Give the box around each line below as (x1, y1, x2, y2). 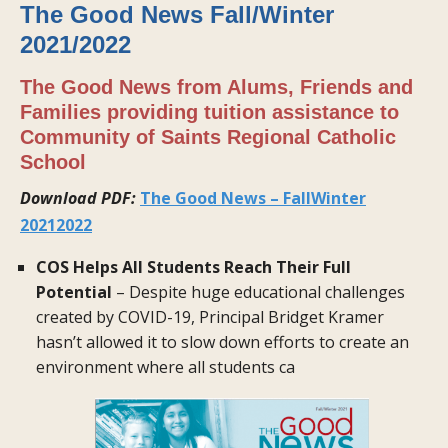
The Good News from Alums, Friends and (20, 76, 413, 99)
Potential (36, 281, 112, 304)
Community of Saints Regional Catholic (20, 126, 396, 149)
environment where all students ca (36, 356, 295, 379)
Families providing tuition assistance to (20, 101, 399, 124)
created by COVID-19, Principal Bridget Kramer (36, 306, 384, 329)
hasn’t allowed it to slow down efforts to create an (36, 331, 409, 354)
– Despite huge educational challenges (112, 281, 405, 304)
